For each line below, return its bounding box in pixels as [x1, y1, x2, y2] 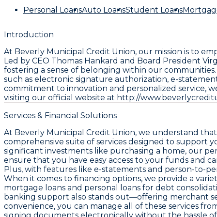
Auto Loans [82, 5, 125, 15]
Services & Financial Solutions [4, 110, 117, 120]
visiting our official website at [4, 93, 117, 102]
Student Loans [125, 5, 183, 15]
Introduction [4, 30, 54, 39]
